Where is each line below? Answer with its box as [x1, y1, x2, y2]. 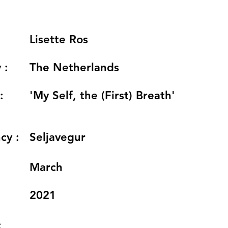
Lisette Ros [30, 33, 88, 46]
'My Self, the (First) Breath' [30, 89, 175, 102]
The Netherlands [30, 61, 119, 74]
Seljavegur [30, 130, 85, 144]
